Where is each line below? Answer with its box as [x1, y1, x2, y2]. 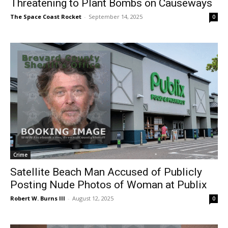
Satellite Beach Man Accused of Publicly [10, 166, 202, 178]
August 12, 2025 [72, 194, 113, 202]
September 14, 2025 [89, 12, 142, 20]
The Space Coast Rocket [10, 12, 81, 20]
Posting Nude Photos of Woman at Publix [10, 179, 207, 191]
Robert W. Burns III [10, 194, 65, 202]
